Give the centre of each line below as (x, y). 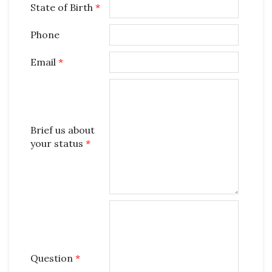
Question (53, 258)
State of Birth (63, 7)
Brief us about (63, 130)
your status (58, 143)
